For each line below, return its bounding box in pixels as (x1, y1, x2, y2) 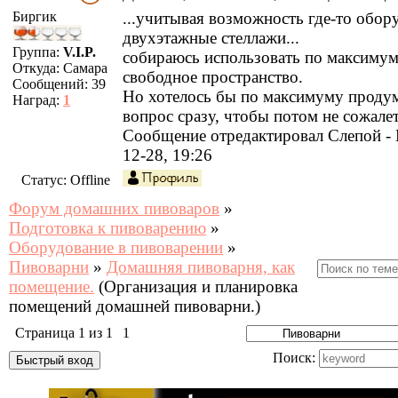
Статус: (20, 172, 70, 187)
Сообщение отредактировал (123, 126, 328, 145)
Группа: (12, 44, 63, 60)
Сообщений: (12, 76, 92, 92)
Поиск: (273, 350, 319, 365)
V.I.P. (63, 44, 96, 60)
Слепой (328, 126, 381, 145)
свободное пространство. (123, 68, 303, 86)
